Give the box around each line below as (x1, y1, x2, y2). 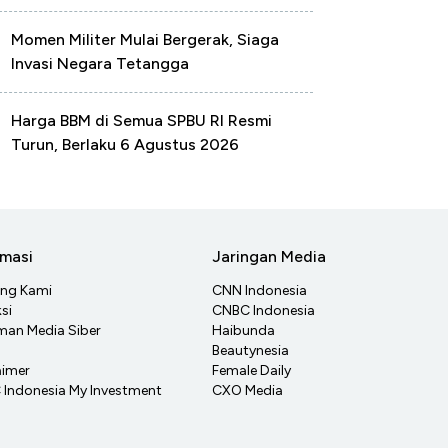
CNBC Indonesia (212, 302, 315, 320)
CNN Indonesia (212, 282, 307, 300)
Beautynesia (212, 342, 289, 360)
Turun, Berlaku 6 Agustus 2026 (11, 135, 239, 154)
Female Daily (212, 362, 291, 380)
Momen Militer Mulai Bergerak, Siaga (11, 30, 279, 49)
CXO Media (212, 382, 283, 400)
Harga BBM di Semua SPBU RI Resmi (11, 111, 272, 130)
